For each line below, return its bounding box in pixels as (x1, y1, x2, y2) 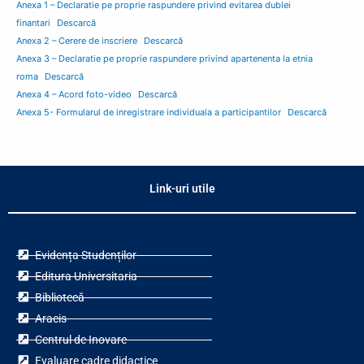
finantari (16, 17, 50, 29)
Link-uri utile (149, 182, 215, 196)
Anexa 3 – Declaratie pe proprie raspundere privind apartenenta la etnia (16, 53, 313, 65)
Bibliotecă (34, 291, 84, 305)
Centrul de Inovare (34, 333, 127, 347)
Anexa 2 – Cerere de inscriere (16, 35, 137, 47)
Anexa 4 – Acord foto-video (16, 89, 132, 101)
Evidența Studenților (34, 249, 136, 262)
